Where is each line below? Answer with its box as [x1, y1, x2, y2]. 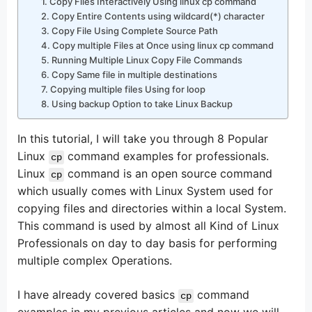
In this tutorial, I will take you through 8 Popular [17, 131, 268, 146]
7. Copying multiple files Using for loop [40, 83, 205, 95]
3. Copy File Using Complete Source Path [40, 24, 218, 36]
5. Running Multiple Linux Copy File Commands [40, 54, 242, 65]
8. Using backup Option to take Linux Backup [40, 97, 233, 109]
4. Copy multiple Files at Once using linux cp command [40, 39, 274, 51]
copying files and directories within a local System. [17, 201, 286, 215]
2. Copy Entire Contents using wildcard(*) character [40, 10, 265, 22]
